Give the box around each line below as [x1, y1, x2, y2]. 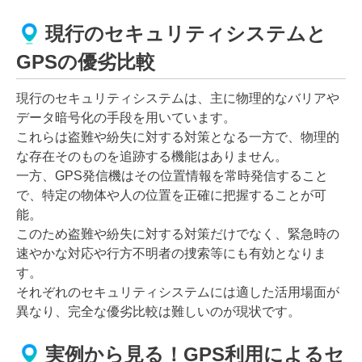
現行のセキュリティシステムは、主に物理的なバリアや [16, 90, 339, 105]
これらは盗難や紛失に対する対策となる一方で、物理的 [16, 129, 339, 144]
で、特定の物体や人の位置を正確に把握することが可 [16, 187, 326, 202]
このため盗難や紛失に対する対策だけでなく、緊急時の [16, 226, 339, 241]
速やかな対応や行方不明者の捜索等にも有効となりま [16, 246, 326, 260]
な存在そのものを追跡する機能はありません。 [16, 149, 288, 163]
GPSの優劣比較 [16, 50, 155, 73]
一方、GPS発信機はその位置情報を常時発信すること [16, 168, 328, 183]
